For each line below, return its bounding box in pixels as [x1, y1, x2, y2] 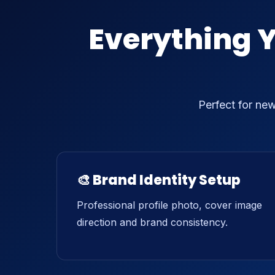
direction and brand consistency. [77, 216, 228, 228]
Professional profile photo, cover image [77, 199, 262, 211]
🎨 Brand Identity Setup [77, 171, 241, 190]
